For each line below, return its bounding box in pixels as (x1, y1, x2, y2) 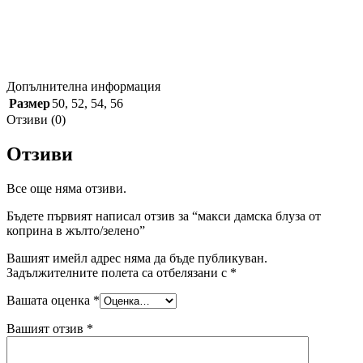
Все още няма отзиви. (6, 181, 126, 195)
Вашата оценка (6, 293, 93, 307)
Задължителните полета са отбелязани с (6, 265, 230, 280)
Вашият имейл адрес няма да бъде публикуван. (6, 250, 267, 265)
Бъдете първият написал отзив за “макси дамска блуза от (6, 208, 321, 223)
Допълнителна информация (6, 79, 160, 93)
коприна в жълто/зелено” (6, 223, 145, 237)
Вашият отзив (6, 321, 87, 335)
